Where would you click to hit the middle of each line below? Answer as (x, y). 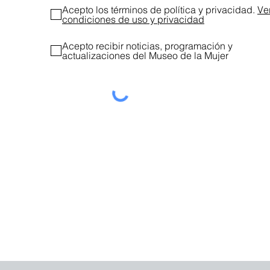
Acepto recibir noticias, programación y (147, 46)
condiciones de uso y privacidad (133, 19)
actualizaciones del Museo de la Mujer (145, 55)
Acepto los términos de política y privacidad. (159, 10)
